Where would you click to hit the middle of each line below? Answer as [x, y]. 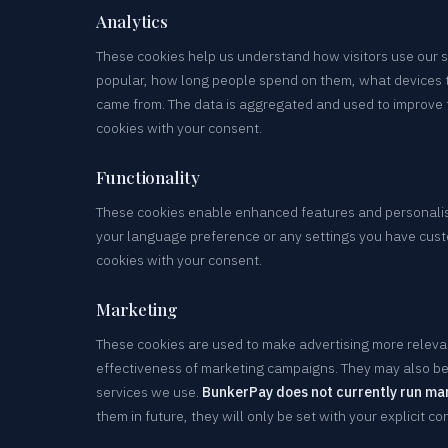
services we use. [149, 391]
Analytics [132, 20]
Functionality [148, 176]
